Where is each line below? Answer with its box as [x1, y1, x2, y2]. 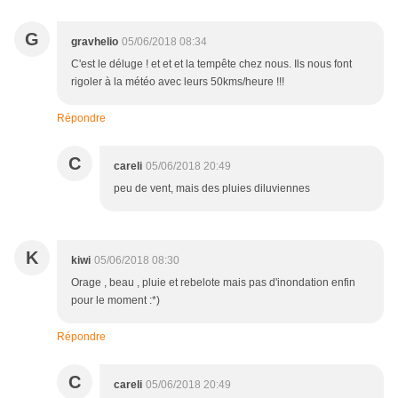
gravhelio [71, 36, 118, 49]
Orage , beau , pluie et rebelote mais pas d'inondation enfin [71, 276, 355, 290]
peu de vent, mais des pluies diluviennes [114, 182, 310, 195]
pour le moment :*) [71, 294, 160, 307]
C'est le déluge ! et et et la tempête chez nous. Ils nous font [71, 58, 352, 71]
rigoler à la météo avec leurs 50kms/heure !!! [71, 76, 284, 89]
